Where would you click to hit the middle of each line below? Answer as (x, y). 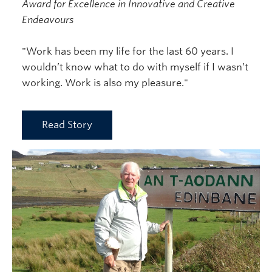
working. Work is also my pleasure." (105, 83)
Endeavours (48, 19)
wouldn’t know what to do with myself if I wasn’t (135, 67)
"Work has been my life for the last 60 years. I (128, 51)
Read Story (67, 124)
